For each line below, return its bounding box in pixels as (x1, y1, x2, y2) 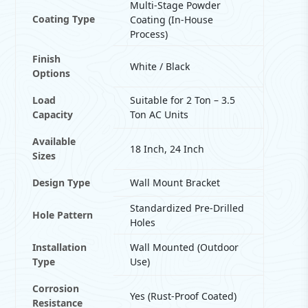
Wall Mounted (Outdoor (130, 241, 239, 254)
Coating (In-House (130, 13, 214, 27)
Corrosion (32, 282, 80, 296)
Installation (32, 241, 87, 254)
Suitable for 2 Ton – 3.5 (130, 93, 236, 107)
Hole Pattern (32, 208, 93, 222)
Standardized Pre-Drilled (130, 201, 245, 215)
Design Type (32, 176, 91, 190)
